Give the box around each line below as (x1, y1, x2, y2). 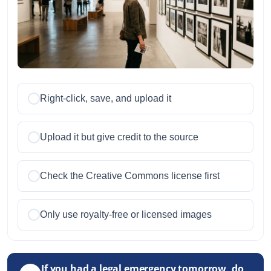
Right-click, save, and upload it (40, 93, 171, 104)
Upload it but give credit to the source (40, 132, 198, 143)
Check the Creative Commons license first (40, 171, 220, 181)
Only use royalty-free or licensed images (40, 209, 212, 220)
